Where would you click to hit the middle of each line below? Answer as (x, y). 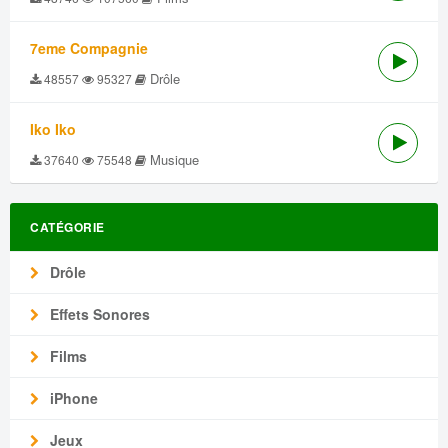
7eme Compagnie (89, 48)
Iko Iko (53, 129)
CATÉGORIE (67, 227)
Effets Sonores (98, 314)
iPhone (72, 398)
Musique (172, 159)
